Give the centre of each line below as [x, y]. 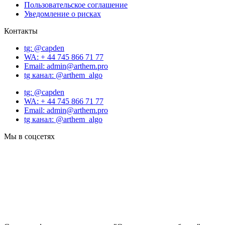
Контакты [21, 31]
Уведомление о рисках [63, 14]
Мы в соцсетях [29, 137]
